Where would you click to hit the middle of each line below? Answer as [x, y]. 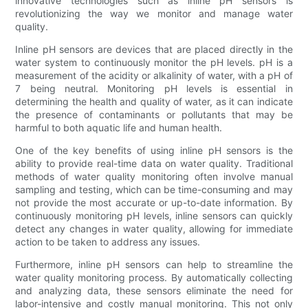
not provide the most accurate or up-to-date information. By [154, 202]
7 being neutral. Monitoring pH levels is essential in [154, 88]
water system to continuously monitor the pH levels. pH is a [154, 62]
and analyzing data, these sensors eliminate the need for [154, 290]
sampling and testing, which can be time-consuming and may [154, 189]
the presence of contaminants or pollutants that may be [154, 114]
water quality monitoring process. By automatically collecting [154, 277]
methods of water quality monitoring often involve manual [154, 176]
